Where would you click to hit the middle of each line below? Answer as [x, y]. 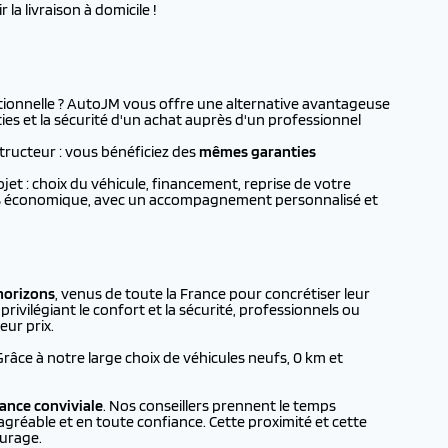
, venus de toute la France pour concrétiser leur [212, 293]
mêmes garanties [257, 151]
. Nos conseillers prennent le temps [219, 405]
